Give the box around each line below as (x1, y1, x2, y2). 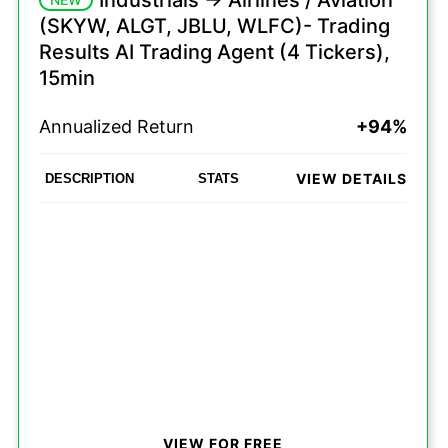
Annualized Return (39, 116, 194, 137)
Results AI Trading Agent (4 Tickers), (39, 40, 390, 64)
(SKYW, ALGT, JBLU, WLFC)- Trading (39, 14, 390, 38)
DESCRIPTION (45, 170, 134, 186)
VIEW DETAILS (296, 169, 407, 187)
